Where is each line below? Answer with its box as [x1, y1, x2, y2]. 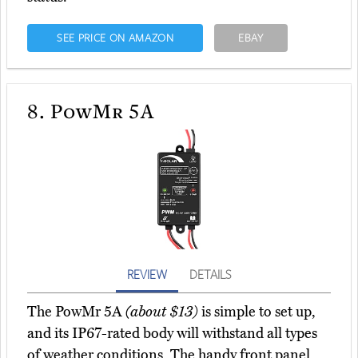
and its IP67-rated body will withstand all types [27, 324, 317, 343]
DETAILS [189, 266, 231, 283]
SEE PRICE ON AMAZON [56, 30, 174, 46]
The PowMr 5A [27, 303, 125, 321]
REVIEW [127, 266, 167, 283]
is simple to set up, [198, 303, 316, 321]
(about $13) [125, 303, 198, 321]
